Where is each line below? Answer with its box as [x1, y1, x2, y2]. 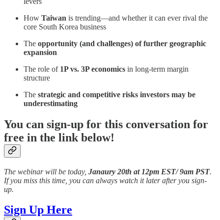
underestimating [24, 99, 78, 108]
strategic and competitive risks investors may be [38, 90, 195, 99]
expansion [24, 48, 57, 56]
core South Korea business [24, 22, 106, 31]
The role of [24, 64, 60, 73]
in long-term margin [125, 64, 189, 73]
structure [24, 73, 50, 82]
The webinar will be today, [4, 167, 88, 176]
